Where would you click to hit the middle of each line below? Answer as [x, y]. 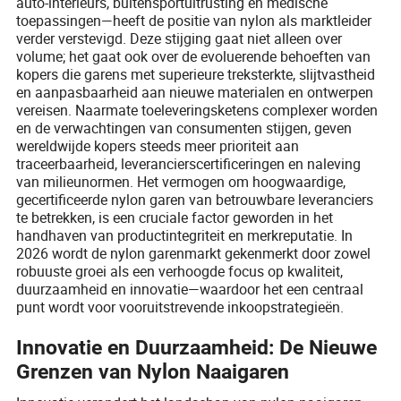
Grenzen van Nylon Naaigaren [153, 372]
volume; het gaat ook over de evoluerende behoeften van [194, 56]
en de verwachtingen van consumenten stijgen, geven [184, 128]
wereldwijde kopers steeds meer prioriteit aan [158, 145]
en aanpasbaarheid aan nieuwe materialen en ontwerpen [195, 92]
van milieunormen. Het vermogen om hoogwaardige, [181, 181]
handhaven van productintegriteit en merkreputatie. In [185, 235]
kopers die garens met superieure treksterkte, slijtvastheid [196, 74]
